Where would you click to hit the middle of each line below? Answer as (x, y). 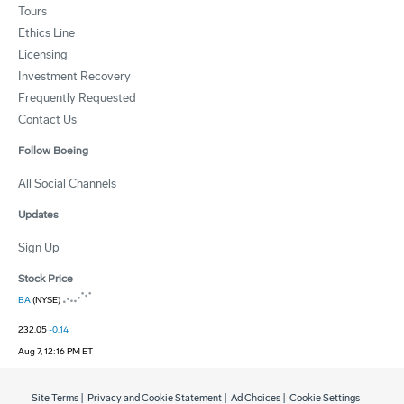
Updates (38, 215)
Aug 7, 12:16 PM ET (55, 352)
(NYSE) (46, 301)
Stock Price (46, 279)
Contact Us (47, 120)
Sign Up (39, 248)
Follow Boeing (53, 151)
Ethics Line (46, 33)
